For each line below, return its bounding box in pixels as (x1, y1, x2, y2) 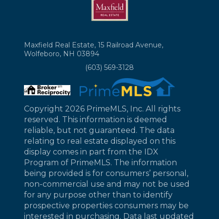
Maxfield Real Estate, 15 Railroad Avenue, (24, 41, 164, 50)
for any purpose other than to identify (24, 190, 173, 200)
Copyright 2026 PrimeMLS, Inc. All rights (24, 104, 181, 114)
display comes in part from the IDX (24, 147, 159, 157)
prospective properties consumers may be (24, 201, 189, 211)
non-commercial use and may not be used (24, 179, 190, 189)
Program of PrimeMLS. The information (24, 158, 177, 168)
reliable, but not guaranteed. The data (24, 126, 175, 135)
